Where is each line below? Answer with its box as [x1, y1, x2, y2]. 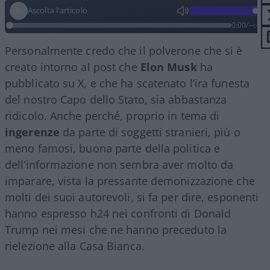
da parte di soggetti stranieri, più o [59, 124, 240, 139]
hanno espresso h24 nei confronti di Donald [5, 206, 231, 221]
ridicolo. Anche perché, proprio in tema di [5, 108, 220, 123]
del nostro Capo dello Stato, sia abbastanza [5, 92, 227, 107]
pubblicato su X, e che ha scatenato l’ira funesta [5, 75, 250, 90]
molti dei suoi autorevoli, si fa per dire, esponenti [5, 189, 259, 204]
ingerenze [5, 124, 60, 139]
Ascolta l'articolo [28, 5, 87, 16]
